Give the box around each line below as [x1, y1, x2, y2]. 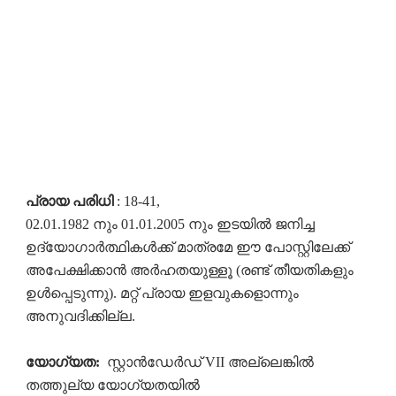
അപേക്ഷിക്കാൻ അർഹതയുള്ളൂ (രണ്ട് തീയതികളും [25, 262, 354, 278]
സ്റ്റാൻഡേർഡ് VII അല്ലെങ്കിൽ [103, 354, 314, 369]
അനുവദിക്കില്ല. [25, 308, 135, 324]
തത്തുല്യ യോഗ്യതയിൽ [25, 377, 200, 392]
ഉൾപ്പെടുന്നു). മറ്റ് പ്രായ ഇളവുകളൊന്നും [25, 285, 299, 301]
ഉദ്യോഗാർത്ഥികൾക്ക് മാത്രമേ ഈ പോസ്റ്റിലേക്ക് [25, 239, 350, 255]
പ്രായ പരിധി [25, 193, 113, 209]
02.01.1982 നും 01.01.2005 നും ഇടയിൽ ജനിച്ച [25, 216, 315, 232]
